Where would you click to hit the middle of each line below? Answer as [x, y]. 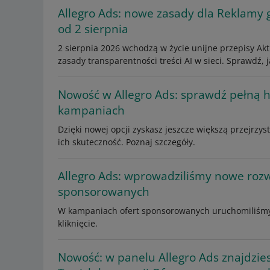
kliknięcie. [78, 223]
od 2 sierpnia [93, 29]
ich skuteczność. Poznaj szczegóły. [127, 142]
